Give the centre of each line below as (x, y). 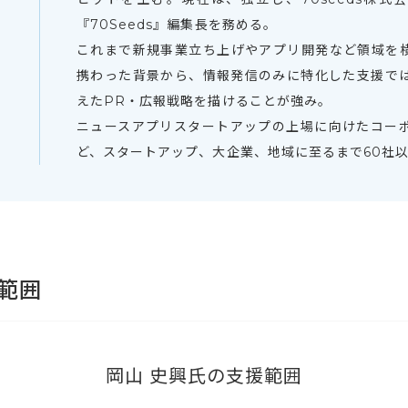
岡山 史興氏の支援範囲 (204, 376)
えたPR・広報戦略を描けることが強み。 (204, 101)
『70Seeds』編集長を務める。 (176, 24)
